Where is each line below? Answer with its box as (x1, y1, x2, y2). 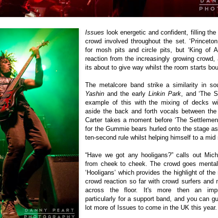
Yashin (85, 90, 105, 98)
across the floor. (85, 186, 138, 194)
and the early (104, 90, 145, 98)
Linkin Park (145, 90, 181, 98)
